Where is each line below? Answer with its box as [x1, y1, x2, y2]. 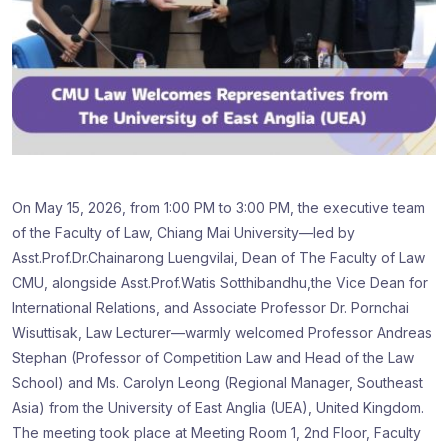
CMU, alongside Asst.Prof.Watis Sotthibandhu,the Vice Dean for [12, 274, 428, 291]
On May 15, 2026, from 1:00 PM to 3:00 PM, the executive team [12, 199, 425, 216]
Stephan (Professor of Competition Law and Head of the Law [12, 349, 414, 366]
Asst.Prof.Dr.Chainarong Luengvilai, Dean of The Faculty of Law [12, 249, 425, 266]
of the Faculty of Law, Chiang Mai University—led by [12, 224, 355, 241]
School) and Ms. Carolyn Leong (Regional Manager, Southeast [12, 374, 423, 391]
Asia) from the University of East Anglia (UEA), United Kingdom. [12, 399, 424, 416]
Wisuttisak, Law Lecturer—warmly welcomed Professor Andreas [12, 324, 432, 341]
